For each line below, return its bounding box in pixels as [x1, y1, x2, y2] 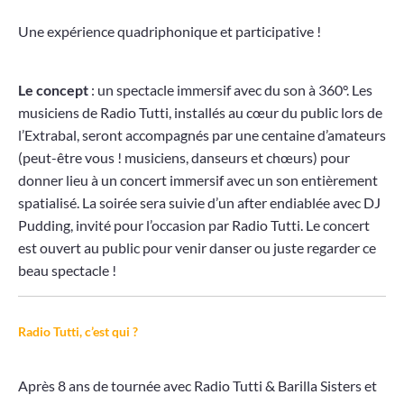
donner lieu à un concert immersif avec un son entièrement [18, 171, 378, 189]
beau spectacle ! [18, 262, 116, 280]
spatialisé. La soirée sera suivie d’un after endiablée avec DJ [18, 194, 381, 212]
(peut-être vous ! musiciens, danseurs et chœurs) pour [18, 149, 350, 167]
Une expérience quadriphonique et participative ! [18, 23, 321, 41]
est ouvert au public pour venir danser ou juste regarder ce [18, 239, 376, 257]
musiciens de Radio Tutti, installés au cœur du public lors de [18, 104, 382, 122]
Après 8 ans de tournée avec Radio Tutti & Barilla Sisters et [18, 377, 377, 395]
